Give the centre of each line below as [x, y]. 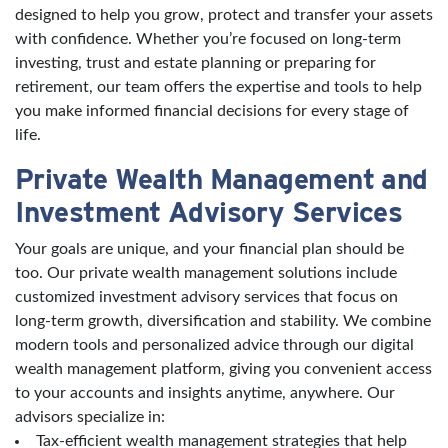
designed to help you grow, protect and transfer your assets [224, 14]
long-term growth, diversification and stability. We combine [223, 320]
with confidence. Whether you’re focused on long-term [208, 38]
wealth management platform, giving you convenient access [223, 368]
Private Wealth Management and [221, 178]
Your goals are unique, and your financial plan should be [209, 248]
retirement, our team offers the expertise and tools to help [218, 86]
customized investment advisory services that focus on [206, 296]
